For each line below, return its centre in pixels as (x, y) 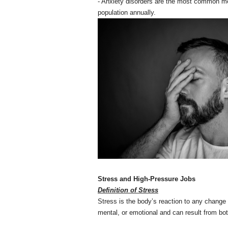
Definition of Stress (128, 190)
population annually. (127, 12)
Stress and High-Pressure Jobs (147, 179)
